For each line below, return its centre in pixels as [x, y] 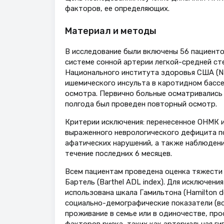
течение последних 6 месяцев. [118, 153]
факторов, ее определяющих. [117, 8]
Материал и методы [110, 31]
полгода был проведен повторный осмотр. [141, 104]
